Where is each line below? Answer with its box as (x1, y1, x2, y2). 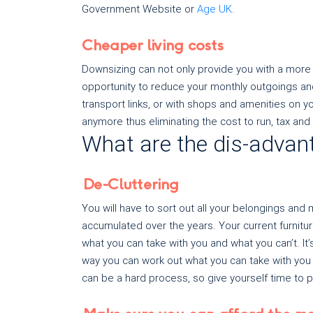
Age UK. (197, 3, 235, 15)
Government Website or (82, 3, 197, 15)
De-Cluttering (82, 177, 178, 193)
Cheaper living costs (82, 38, 224, 54)
